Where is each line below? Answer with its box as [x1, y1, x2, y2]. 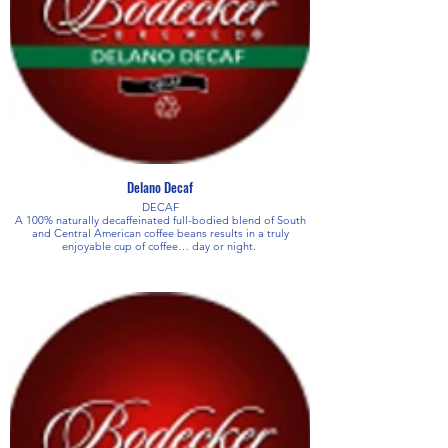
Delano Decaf [127, 176, 193, 197]
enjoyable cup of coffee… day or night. [61, 238, 259, 253]
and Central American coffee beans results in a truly [31, 225, 289, 240]
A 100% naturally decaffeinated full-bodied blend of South [14, 212, 306, 227]
